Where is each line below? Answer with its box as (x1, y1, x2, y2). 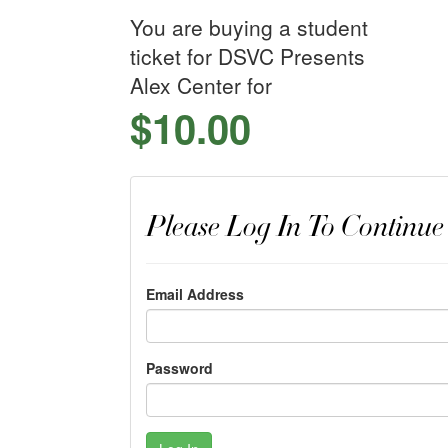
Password (145, 358, 213, 378)
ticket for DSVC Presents (129, 41, 365, 71)
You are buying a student (129, 12, 368, 42)
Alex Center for (129, 70, 272, 100)
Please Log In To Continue (145, 208, 444, 246)
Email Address (145, 284, 244, 304)
